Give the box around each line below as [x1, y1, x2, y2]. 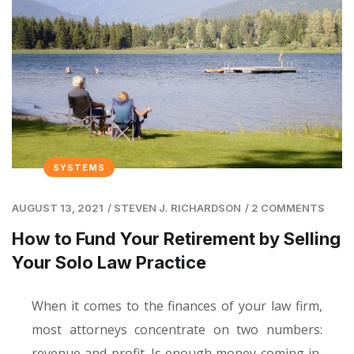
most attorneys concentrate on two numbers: [32, 320, 322, 338]
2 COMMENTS [251, 201, 325, 214]
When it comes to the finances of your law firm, [32, 296, 322, 314]
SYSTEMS [53, 161, 105, 173]
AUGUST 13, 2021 [12, 201, 104, 214]
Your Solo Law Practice [12, 251, 206, 273]
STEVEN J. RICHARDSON [114, 201, 241, 214]
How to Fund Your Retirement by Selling [12, 228, 341, 249]
